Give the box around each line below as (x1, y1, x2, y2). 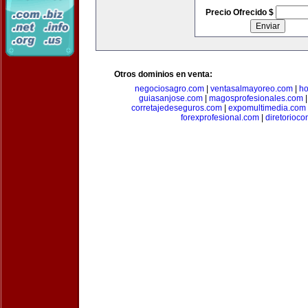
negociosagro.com (135, 84, 204, 93)
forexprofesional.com (180, 113, 259, 122)
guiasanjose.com (138, 93, 203, 103)
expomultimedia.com (228, 103, 306, 113)
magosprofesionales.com (208, 93, 303, 103)
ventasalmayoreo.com (210, 84, 293, 93)
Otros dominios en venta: (114, 69, 212, 79)
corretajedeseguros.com (131, 103, 222, 113)
